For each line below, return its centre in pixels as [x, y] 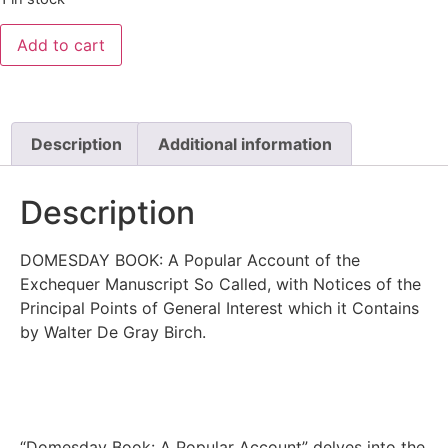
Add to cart [61, 44]
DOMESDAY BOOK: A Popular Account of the [190, 259]
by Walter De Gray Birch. [113, 331]
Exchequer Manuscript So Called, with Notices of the [220, 283]
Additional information [244, 143]
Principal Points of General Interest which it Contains [219, 307]
